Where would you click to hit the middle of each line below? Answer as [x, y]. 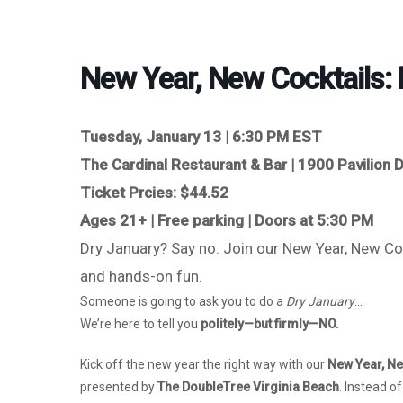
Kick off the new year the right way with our [204, 365]
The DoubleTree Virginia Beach [248, 387]
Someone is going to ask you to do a [183, 302]
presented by [119, 387]
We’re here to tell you [140, 324]
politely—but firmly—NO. [270, 324]
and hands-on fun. [141, 277]
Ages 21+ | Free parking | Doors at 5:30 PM [227, 221]
